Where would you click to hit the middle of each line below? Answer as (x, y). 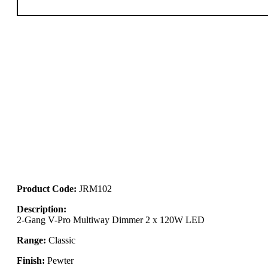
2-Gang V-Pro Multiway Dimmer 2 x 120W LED (111, 220)
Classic (61, 240)
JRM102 (95, 188)
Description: (42, 209)
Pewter (59, 260)
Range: (31, 240)
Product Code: (48, 188)
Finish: (31, 260)
